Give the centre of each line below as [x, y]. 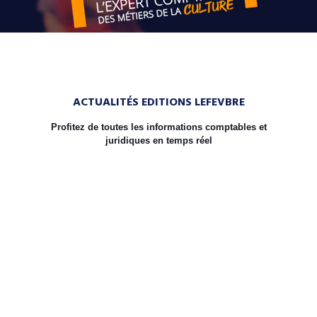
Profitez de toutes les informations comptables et [158, 127]
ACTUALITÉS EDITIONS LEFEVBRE [158, 103]
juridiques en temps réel [158, 140]
